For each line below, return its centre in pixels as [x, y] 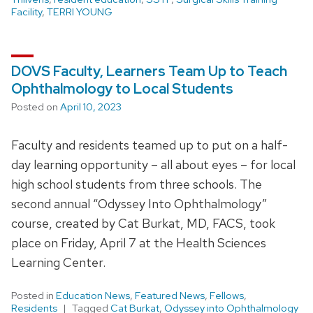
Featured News [170, 295]
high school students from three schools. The [137, 184]
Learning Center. [58, 262]
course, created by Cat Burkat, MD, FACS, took [143, 223]
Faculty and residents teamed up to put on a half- [150, 145]
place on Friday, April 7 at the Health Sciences [139, 242]
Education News [93, 295]
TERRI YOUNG [80, 12]
